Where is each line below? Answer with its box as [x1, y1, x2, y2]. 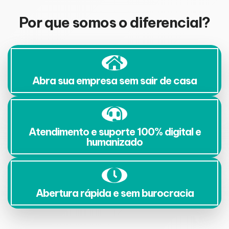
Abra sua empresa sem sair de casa [32, 74, 197, 87]
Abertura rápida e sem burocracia [35, 187, 194, 200]
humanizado [86, 135, 143, 149]
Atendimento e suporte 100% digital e [28, 125, 201, 139]
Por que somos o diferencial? [19, 13, 210, 32]
